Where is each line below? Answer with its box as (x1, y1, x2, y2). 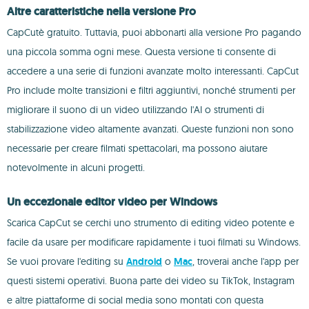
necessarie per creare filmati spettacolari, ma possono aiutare (7, 142, 268, 154)
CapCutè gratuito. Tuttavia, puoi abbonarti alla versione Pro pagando (7, 26, 301, 39)
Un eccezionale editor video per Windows (7, 195, 217, 209)
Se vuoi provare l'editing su (7, 255, 126, 268)
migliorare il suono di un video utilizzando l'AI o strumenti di (7, 103, 264, 116)
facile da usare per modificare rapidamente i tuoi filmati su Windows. (7, 236, 301, 248)
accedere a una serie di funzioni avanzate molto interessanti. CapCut (7, 65, 299, 77)
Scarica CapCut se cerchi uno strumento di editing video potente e (7, 217, 295, 229)
